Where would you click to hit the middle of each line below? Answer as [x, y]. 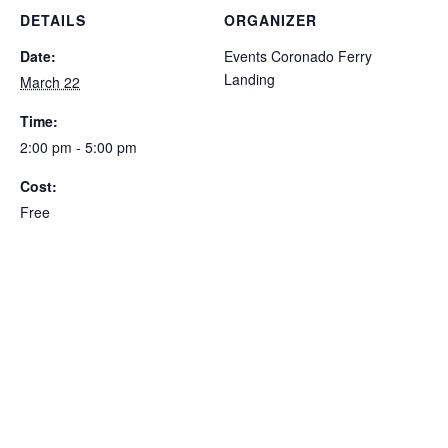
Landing [249, 78]
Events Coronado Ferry [298, 55]
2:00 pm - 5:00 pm [78, 146]
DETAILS [53, 19]
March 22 [50, 81]
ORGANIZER [270, 19]
